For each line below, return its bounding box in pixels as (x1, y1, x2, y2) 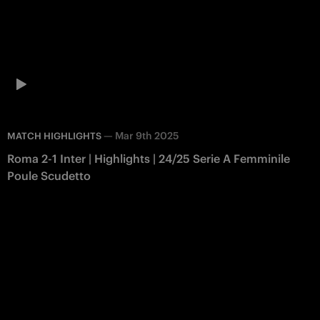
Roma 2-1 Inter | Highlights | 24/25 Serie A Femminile (7, 151, 290, 166)
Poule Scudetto (7, 168, 91, 183)
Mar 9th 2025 (115, 129, 179, 142)
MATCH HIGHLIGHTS (7, 129, 101, 142)
